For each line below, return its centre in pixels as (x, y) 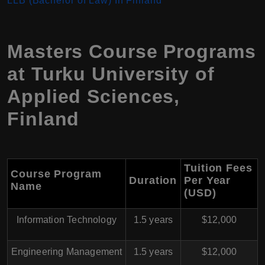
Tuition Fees (218, 168)
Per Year (208, 181)
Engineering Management (67, 252)
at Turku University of (111, 74)
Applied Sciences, (94, 97)
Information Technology (67, 220)
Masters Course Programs (132, 52)
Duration (153, 181)
